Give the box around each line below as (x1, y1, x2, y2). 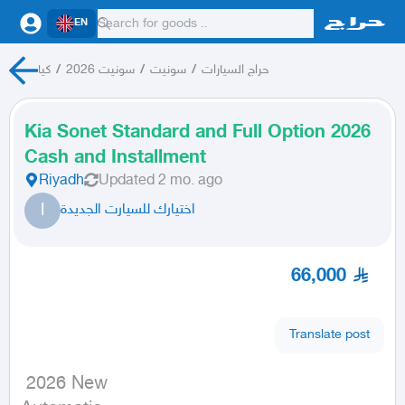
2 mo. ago (158, 173, 222, 190)
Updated (99, 173, 155, 190)
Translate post (289, 326, 370, 343)
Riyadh (39, 173, 84, 190)
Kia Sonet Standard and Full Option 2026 (24, 122, 371, 144)
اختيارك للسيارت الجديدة (61, 202, 195, 219)
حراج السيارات (201, 62, 269, 78)
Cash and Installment (24, 147, 206, 169)
